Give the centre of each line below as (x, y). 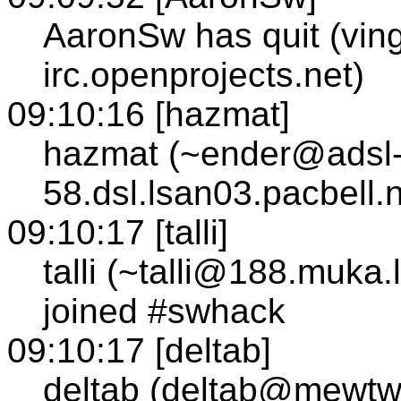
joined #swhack (164, 311)
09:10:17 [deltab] (139, 350)
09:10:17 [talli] (118, 232)
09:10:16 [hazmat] (149, 114)
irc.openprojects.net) (204, 74)
